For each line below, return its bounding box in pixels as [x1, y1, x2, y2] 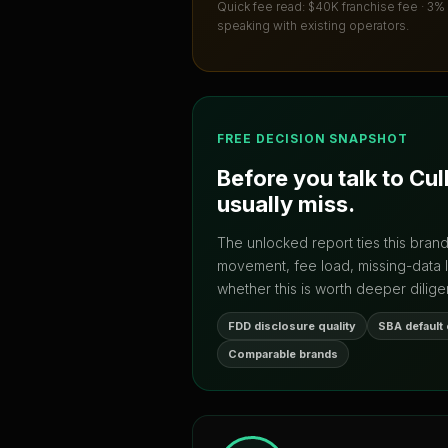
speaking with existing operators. [217, 18, 409, 34]
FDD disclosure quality [228, 318, 356, 333]
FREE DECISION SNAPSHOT [217, 131, 409, 147]
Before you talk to [217, 164, 409, 191]
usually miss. [217, 190, 355, 217]
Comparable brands [228, 346, 338, 361]
